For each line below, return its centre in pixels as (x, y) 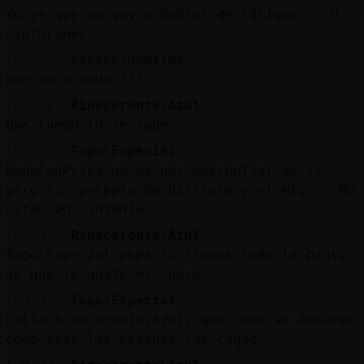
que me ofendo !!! (74, 79)
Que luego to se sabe (87, 124)
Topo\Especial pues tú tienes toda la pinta (176, 254)
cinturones (46, 33)
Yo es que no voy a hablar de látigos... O (172, 14)
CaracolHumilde (127, 59)
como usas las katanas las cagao (131, 339)
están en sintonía (74, 209)
